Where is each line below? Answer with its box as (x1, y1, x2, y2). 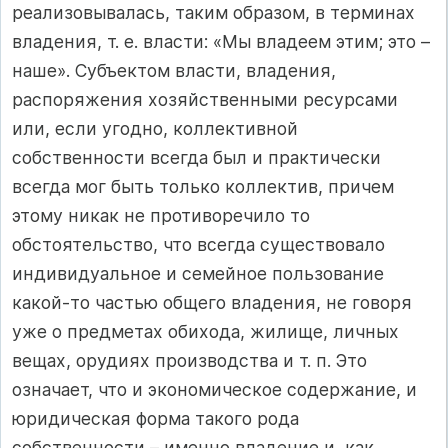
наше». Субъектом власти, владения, (12, 59, 336, 81)
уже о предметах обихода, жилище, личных (12, 320, 399, 342)
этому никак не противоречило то (12, 204, 310, 226)
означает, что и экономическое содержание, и (12, 378, 417, 400)
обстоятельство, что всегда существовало (12, 233, 385, 255)
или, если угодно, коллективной (12, 117, 298, 139)
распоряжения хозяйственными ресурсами (12, 88, 398, 110)
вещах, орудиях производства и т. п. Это (12, 349, 367, 371)
